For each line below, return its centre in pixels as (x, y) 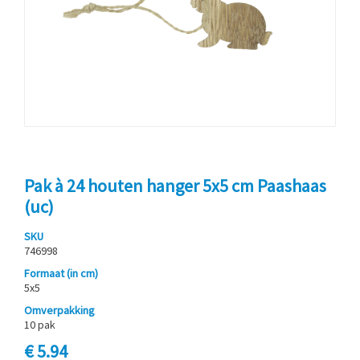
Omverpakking (59, 310)
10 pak (40, 324)
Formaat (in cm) (61, 273)
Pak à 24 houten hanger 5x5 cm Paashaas (175, 185)
